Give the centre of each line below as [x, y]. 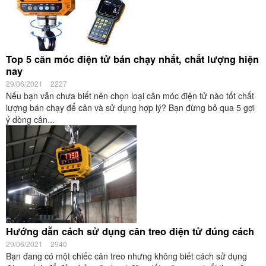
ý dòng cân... [30, 119]
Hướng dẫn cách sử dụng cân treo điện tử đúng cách [130, 231]
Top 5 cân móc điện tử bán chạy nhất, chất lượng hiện [132, 59]
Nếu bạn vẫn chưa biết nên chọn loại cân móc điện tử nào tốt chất [130, 96]
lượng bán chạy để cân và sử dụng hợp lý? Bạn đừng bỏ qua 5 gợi [130, 107]
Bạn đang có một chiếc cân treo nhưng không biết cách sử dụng [126, 256]
